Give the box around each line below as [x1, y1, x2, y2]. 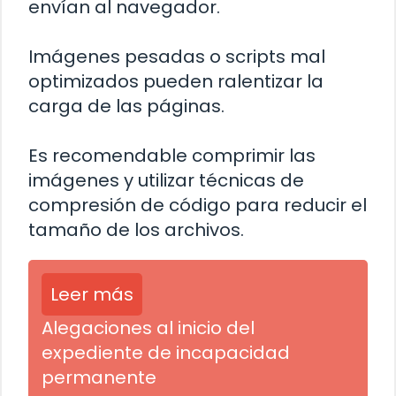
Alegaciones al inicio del [42, 315, 255, 340]
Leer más [50, 281, 133, 307]
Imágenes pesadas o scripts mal [28, 43, 325, 69]
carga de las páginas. [28, 93, 225, 118]
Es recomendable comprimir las [28, 142, 316, 168]
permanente [42, 364, 156, 390]
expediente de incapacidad [42, 339, 290, 365]
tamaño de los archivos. [28, 217, 244, 242]
